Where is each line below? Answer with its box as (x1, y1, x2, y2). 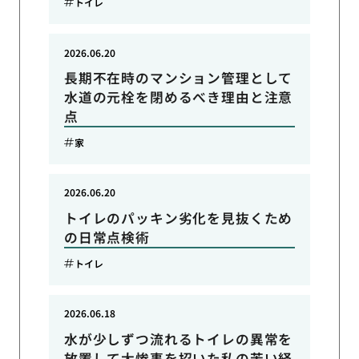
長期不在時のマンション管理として (63, 68, 293, 88)
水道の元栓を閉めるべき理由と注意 (63, 87, 293, 107)
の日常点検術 (63, 227, 150, 247)
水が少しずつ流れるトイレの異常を (63, 329, 293, 349)
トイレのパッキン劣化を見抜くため (63, 208, 293, 228)
